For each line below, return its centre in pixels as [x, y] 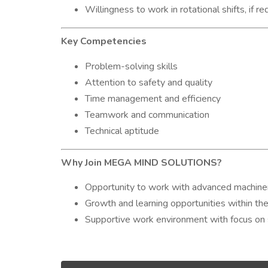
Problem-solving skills [131, 66]
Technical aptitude [122, 131]
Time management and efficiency [153, 99]
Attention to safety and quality [149, 83]
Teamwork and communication [147, 115]
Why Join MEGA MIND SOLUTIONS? [141, 163]
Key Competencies [104, 41]
